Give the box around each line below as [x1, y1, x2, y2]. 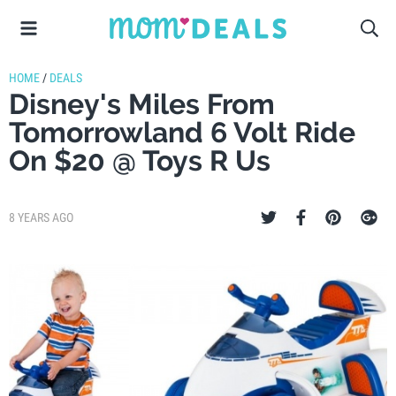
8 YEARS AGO [9, 210, 73, 225]
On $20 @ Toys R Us [9, 144, 270, 177]
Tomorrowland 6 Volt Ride [9, 116, 355, 148]
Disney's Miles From [9, 88, 275, 120]
